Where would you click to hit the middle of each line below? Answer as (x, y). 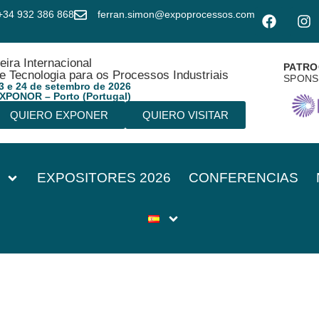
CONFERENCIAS (244, 178)
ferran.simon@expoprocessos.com (176, 14)
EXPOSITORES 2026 (104, 178)
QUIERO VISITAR (185, 115)
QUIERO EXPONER (59, 115)
